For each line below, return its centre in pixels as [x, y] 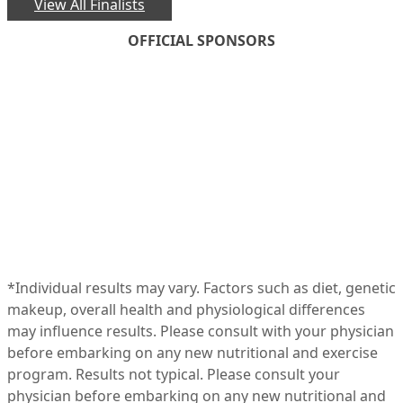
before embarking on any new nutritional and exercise [193, 353]
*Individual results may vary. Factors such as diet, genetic [201, 288]
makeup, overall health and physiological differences [186, 309]
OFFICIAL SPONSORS [201, 40]
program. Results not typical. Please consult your [174, 374]
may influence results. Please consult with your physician [201, 331]
